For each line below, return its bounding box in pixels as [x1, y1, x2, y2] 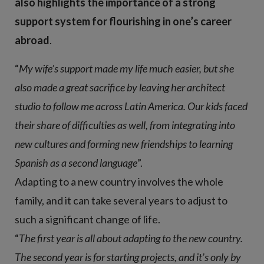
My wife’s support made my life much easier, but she [19, 61, 234, 75]
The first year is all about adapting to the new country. [19, 231, 243, 245]
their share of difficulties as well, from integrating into [15, 118, 235, 131]
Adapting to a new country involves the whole [15, 174, 223, 188]
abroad [15, 33, 49, 47]
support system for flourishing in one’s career [15, 14, 232, 28]
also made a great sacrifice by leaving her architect [15, 80, 225, 94]
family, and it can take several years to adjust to [15, 193, 227, 207]
